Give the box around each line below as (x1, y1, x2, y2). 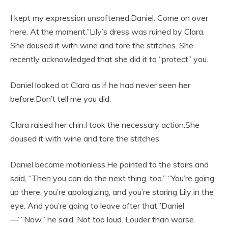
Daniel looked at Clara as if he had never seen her (10, 80, 190, 91)
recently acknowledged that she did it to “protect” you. (10, 54, 208, 65)
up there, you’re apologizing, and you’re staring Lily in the (10, 187, 214, 197)
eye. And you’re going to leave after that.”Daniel (10, 201, 184, 211)
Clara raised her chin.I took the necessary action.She (10, 120, 199, 130)
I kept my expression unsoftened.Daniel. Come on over (10, 13, 208, 23)
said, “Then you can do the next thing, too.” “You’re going (10, 173, 214, 184)
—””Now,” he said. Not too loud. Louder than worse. (10, 214, 195, 225)
